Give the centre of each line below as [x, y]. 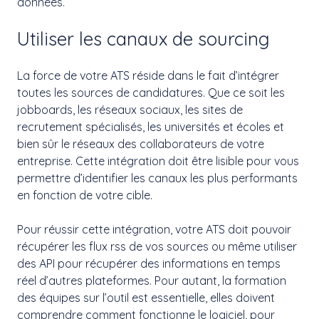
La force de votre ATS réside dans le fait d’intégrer [148, 76]
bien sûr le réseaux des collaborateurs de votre [141, 144]
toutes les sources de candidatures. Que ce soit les [151, 93]
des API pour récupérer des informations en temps [149, 264]
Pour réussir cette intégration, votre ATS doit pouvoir [154, 230]
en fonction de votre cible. [86, 195]
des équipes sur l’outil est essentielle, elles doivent [146, 298]
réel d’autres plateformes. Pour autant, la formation [152, 281]
